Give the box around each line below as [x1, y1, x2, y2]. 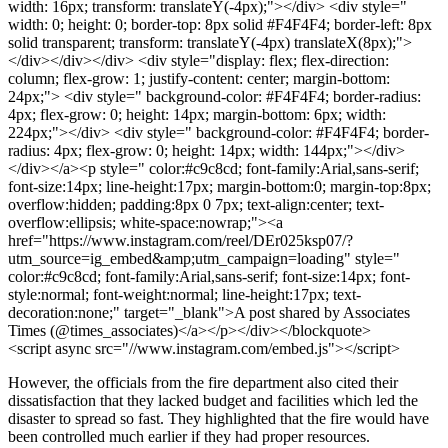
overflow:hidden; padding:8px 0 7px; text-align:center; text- [8, 195, 384, 213]
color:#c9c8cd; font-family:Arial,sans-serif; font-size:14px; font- [8, 267, 410, 285]
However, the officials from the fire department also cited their [8, 373, 398, 391]
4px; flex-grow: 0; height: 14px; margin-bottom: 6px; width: [8, 105, 386, 123]
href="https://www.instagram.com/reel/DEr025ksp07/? [8, 231, 353, 249]
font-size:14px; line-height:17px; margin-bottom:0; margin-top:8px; [8, 177, 431, 195]
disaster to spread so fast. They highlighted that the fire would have [8, 409, 429, 427]
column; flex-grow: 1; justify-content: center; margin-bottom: [8, 69, 390, 87]
